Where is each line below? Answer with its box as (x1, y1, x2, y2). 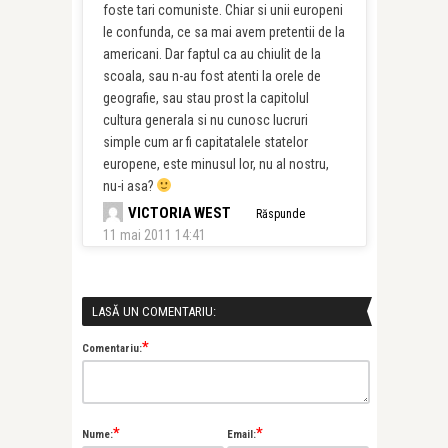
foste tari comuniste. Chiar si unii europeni (102, 2, 343, 18)
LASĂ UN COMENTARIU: (91, 304, 216, 319)
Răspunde (255, 207, 305, 221)
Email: (226, 428, 256, 441)
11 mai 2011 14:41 (102, 227, 206, 243)
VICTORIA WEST (127, 204, 231, 222)
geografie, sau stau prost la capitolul (102, 90, 309, 106)
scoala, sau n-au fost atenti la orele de (102, 68, 321, 84)
